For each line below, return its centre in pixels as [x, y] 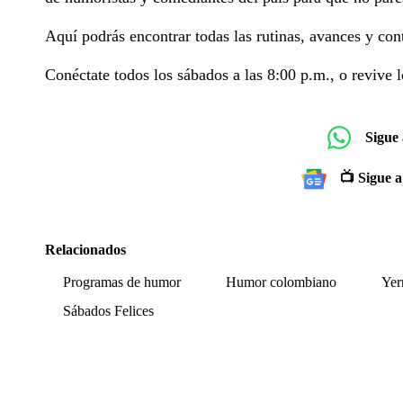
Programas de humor [122, 282]
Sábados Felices [108, 310]
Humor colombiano [281, 282]
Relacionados [85, 249]
